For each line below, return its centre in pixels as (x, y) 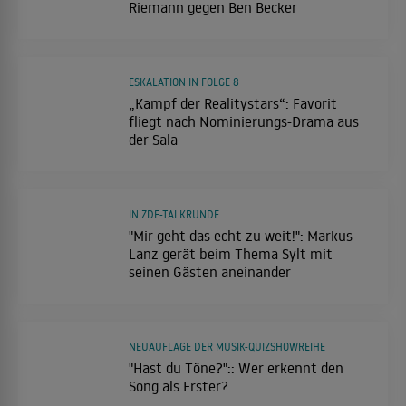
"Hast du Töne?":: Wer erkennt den (236, 368)
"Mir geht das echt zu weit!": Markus (241, 236)
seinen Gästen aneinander (210, 272)
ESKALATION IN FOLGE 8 (184, 82)
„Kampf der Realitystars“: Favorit (233, 104)
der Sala (153, 140)
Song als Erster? (179, 387)
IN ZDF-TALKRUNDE (174, 215)
